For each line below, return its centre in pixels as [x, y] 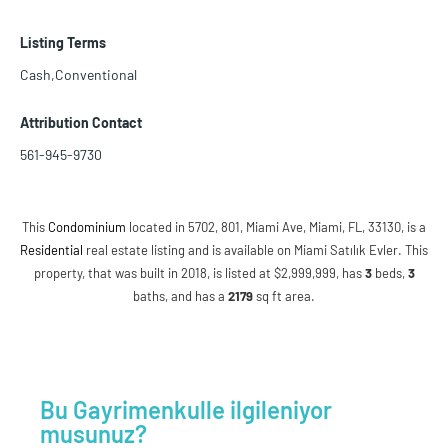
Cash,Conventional [78, 75]
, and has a [196, 296]
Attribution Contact [81, 123]
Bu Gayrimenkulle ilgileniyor [186, 410]
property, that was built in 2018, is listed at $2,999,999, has [199, 273]
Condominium [87, 227]
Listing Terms [63, 43]
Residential [51, 250]
